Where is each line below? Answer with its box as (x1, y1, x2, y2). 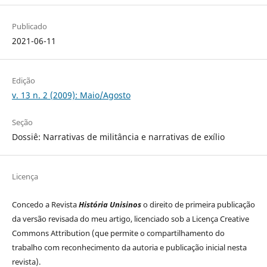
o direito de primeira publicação (141, 199, 255, 210)
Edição (11, 75, 35, 86)
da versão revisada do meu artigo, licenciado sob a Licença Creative (11, 213, 249, 225)
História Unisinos (78, 199, 141, 210)
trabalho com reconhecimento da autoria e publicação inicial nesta (11, 242, 247, 253)
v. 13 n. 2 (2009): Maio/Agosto (11, 89, 131, 101)
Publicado (11, 21, 47, 32)
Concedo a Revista (11, 199, 79, 210)
